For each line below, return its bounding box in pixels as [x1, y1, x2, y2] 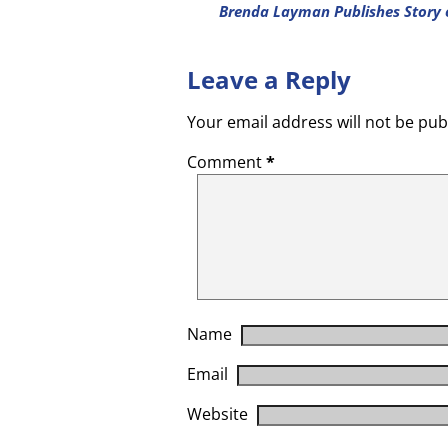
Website [187, 403, 248, 426]
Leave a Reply [187, 63, 351, 97]
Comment [187, 151, 266, 174]
